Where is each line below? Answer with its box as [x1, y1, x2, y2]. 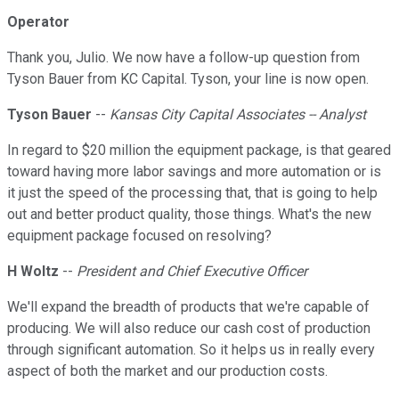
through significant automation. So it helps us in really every [7, 341, 375, 359]
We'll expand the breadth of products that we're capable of [7, 298, 370, 316]
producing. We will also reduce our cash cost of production [7, 320, 370, 338]
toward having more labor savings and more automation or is [7, 163, 381, 181]
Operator [7, 13, 69, 31]
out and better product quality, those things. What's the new [7, 206, 371, 224]
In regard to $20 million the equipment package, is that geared [7, 142, 391, 159]
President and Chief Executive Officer [77, 263, 307, 281]
